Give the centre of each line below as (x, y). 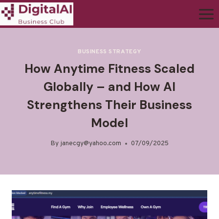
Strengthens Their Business (109, 105)
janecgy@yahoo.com (91, 144)
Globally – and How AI (109, 87)
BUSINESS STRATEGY (109, 52)
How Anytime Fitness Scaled (109, 68)
